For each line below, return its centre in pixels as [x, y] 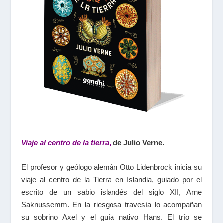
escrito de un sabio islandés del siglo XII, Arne [111, 192]
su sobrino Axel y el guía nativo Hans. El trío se [111, 217]
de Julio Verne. [138, 142]
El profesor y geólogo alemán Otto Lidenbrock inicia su [111, 167]
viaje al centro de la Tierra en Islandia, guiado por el [111, 179]
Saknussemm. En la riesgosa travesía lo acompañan [111, 204]
